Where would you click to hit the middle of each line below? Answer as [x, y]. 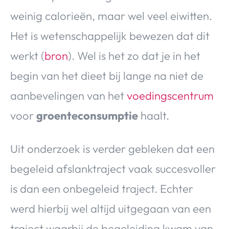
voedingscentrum [170, 95]
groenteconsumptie [87, 115]
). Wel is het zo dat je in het [134, 55]
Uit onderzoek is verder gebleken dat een [112, 148]
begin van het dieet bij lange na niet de [107, 75]
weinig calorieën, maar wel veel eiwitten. [111, 16]
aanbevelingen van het [68, 95]
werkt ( [27, 55]
